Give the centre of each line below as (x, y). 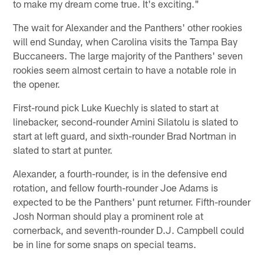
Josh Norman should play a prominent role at (108, 215)
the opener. (37, 83)
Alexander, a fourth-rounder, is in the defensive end (120, 173)
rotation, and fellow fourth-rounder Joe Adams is (116, 187)
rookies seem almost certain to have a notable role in (125, 69)
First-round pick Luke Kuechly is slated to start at (116, 107)
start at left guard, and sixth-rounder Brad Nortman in (125, 135)
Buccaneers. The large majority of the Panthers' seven (128, 55)
